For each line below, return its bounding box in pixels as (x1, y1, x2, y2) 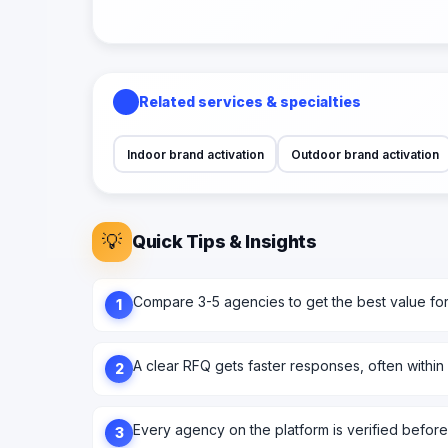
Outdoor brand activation (290, 146, 439, 162)
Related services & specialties (139, 93, 361, 111)
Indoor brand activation (126, 146, 264, 162)
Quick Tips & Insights (132, 231, 317, 253)
